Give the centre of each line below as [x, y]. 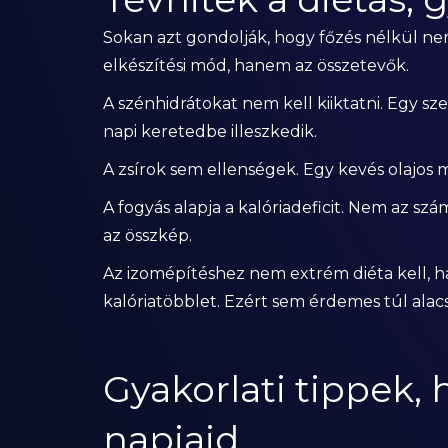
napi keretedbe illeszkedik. [209, 131]
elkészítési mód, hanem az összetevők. [255, 65]
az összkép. [147, 235]
